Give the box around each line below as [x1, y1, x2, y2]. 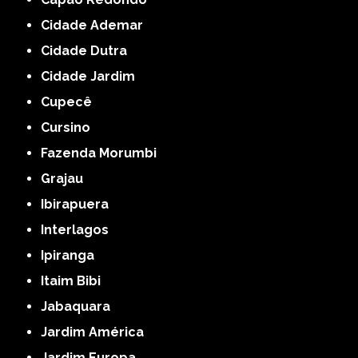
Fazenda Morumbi [47, 145, 157, 161]
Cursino [50, 119, 91, 135]
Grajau [50, 170, 84, 186]
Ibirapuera [44, 196, 109, 212]
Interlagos [44, 221, 109, 237]
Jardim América [47, 324, 145, 340]
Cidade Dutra [50, 42, 128, 58]
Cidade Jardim [50, 68, 136, 84]
